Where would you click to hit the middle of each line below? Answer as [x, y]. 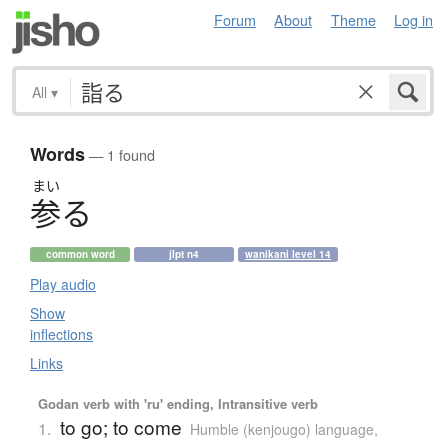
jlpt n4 [184, 254]
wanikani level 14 [288, 254]
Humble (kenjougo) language [281, 429]
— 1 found [120, 155]
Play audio [63, 284]
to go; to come [120, 427]
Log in [413, 19]
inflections [61, 334]
